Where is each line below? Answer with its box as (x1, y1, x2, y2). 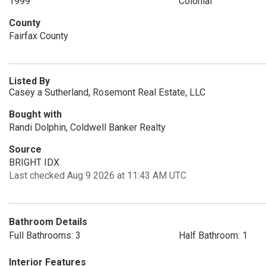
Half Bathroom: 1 (178, 230, 248, 241)
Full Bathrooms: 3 (9, 230, 81, 241)
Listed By (9, 75, 50, 87)
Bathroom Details (9, 216, 87, 227)
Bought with (9, 109, 62, 120)
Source (9, 144, 42, 155)
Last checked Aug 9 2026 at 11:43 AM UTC (9, 170, 186, 181)
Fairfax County (9, 30, 68, 42)
